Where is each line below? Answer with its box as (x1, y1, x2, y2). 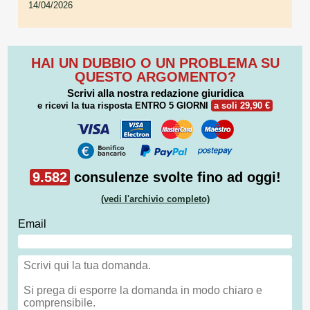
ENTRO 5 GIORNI (135, 100, 208, 111)
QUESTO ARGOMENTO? (74, 69, 236, 85)
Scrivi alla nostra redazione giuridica (66, 87, 244, 100)
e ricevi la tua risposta (37, 100, 135, 111)
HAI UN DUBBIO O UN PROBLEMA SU (30, 55, 280, 71)
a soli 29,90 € (214, 100, 270, 111)
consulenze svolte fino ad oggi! (69, 170, 281, 185)
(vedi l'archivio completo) (100, 193, 210, 204)
